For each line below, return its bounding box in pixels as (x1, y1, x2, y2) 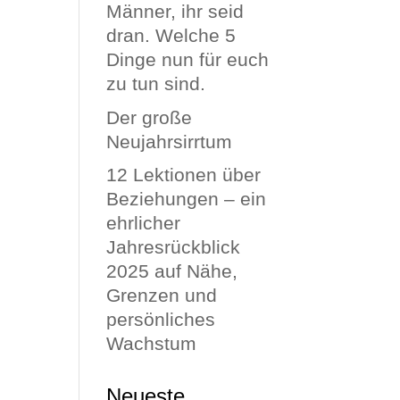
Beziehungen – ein (106, 188, 267, 209)
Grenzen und (106, 285, 218, 305)
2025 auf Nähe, (106, 261, 238, 281)
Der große (106, 106, 193, 128)
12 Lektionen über (106, 164, 262, 185)
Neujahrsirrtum (106, 130, 233, 152)
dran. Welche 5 (106, 25, 237, 46)
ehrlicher (106, 212, 181, 233)
